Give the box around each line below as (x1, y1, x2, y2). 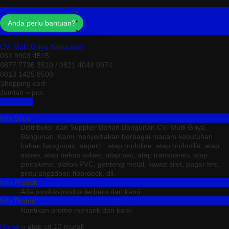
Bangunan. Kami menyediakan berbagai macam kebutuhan (20, 132, 213, 141)
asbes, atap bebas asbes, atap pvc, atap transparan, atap (20, 151, 208, 159)
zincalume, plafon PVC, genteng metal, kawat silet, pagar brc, (20, 160, 219, 168)
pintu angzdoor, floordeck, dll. (20, 169, 116, 177)
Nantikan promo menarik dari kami (20, 206, 132, 214)
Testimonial (83, 17, 120, 25)
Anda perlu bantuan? (8, 19, 76, 27)
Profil (83, 8, 100, 16)
